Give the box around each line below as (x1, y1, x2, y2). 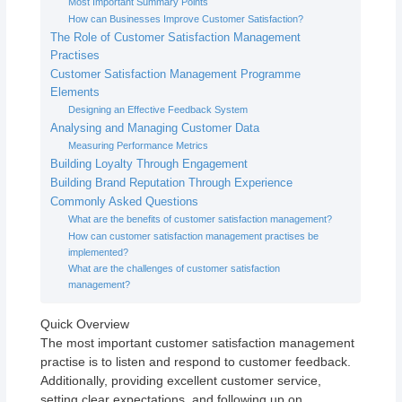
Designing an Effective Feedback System (68, 103, 249, 115)
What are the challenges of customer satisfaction (68, 262, 281, 274)
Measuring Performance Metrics (68, 139, 209, 151)
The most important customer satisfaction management (40, 335, 355, 350)
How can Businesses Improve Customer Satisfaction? (68, 13, 304, 24)
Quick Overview (40, 316, 130, 331)
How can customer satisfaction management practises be (68, 230, 319, 241)
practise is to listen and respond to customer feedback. (40, 354, 352, 369)
